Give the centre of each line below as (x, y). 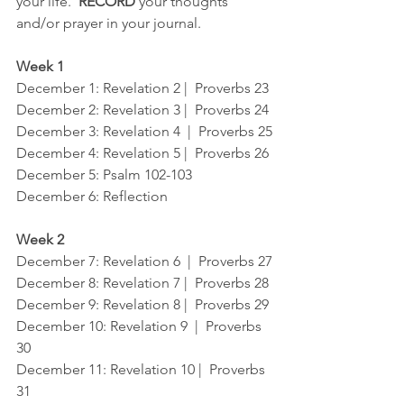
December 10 (60, 326)
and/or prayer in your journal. (109, 23)
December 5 (56, 174)
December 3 (56, 131)
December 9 (56, 304)
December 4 (56, 153)
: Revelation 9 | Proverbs (184, 326)
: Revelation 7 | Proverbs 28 (182, 283)
